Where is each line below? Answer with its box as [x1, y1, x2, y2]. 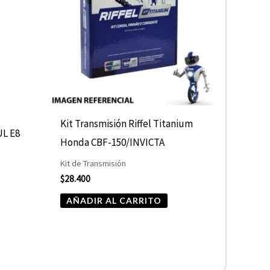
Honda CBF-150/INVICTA [60, 136, 165, 149]
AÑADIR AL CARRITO [66, 195, 162, 206]
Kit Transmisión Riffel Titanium [60, 117, 193, 131]
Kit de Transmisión [60, 158, 127, 169]
